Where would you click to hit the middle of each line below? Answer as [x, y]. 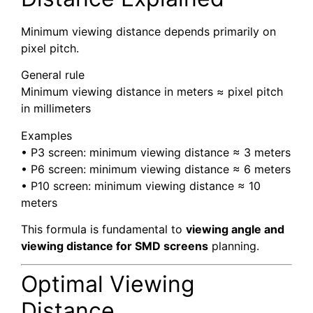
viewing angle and [235, 229]
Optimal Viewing [108, 284]
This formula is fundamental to [103, 229]
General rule [53, 75]
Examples [46, 135]
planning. [234, 246]
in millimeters [56, 109]
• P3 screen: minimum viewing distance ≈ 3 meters [156, 152]
